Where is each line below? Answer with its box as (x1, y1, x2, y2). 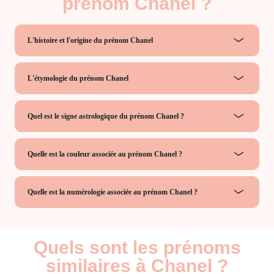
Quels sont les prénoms (33, 237, 241, 257)
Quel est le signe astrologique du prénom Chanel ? (28, 111, 184, 120)
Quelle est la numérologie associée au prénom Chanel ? (28, 187, 198, 196)
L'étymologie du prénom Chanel (28, 73, 128, 83)
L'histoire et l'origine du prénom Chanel (28, 35, 153, 45)
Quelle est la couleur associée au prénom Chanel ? (28, 149, 182, 158)
